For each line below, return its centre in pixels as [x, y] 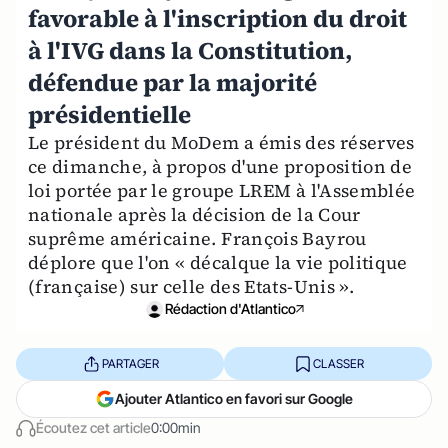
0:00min [176, 427]
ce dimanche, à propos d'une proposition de [220, 166]
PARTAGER [130, 363]
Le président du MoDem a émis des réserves [221, 142]
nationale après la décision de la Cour [194, 214]
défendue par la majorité [172, 82]
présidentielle [109, 114]
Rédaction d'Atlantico [230, 308]
